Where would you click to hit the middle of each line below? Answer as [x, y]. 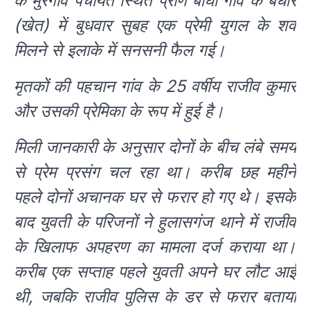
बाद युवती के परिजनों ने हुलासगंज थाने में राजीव [155, 222]
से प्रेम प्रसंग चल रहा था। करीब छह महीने [155, 172]
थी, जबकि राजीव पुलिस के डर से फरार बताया [155, 297]
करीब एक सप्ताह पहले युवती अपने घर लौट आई [155, 272]
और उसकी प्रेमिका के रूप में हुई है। [119, 111]
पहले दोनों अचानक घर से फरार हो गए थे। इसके [155, 197]
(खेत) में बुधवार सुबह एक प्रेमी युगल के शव [155, 26]
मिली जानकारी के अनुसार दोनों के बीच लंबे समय [155, 147]
